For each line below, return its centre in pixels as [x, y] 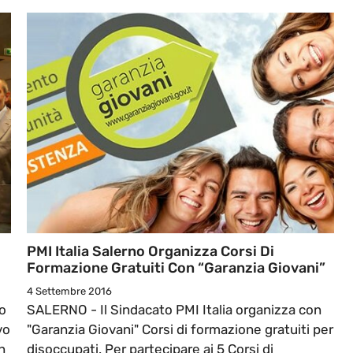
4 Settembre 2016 [69, 292]
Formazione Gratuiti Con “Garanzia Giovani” [176, 268]
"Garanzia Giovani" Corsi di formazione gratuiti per [180, 330]
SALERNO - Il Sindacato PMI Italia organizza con [174, 310]
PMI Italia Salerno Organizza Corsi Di [150, 252]
